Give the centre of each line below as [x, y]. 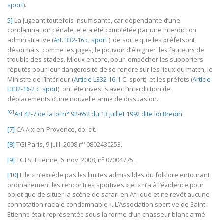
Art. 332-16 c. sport [80, 40]
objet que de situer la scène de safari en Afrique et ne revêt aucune [109, 195]
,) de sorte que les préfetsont [151, 40]
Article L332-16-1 [97, 79]
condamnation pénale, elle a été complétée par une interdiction [102, 30]
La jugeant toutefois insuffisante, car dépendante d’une [96, 20]
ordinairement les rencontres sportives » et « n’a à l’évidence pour [106, 185]
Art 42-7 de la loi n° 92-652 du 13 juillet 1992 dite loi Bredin [98, 114]
